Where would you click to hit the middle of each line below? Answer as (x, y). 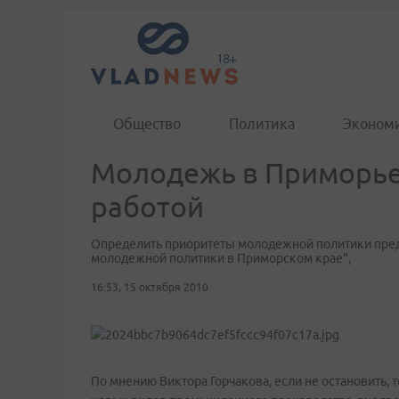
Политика (262, 124)
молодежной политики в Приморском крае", (221, 258)
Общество (147, 124)
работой (147, 207)
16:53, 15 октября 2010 (150, 287)
